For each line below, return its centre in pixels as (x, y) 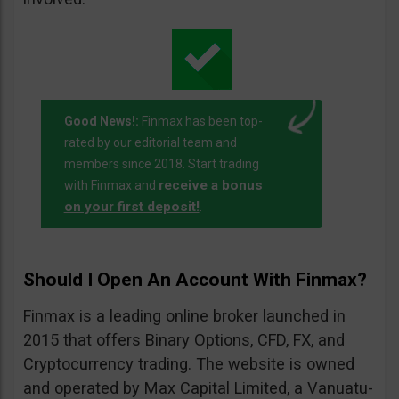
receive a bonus (210, 186)
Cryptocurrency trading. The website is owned (189, 364)
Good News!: (101, 122)
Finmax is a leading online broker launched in (184, 316)
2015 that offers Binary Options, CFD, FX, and (184, 340)
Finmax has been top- (200, 122)
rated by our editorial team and (150, 143)
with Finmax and (111, 186)
